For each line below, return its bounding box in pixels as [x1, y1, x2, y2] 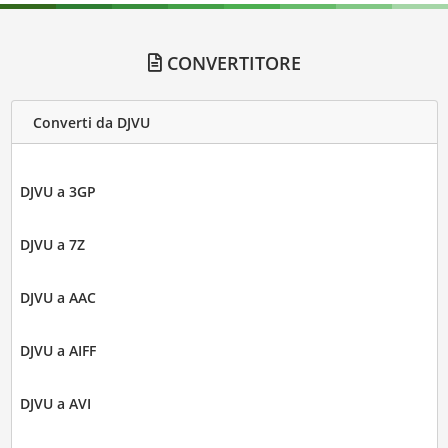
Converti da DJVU [32, 112, 150, 132]
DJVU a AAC [19, 288, 96, 308]
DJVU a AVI [19, 394, 91, 414]
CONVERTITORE [161, 51, 301, 76]
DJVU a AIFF [19, 341, 96, 361]
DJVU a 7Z [19, 235, 85, 255]
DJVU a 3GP [19, 182, 96, 202]
